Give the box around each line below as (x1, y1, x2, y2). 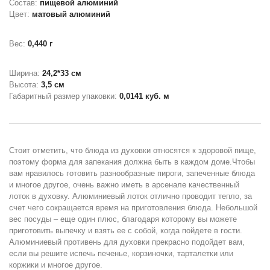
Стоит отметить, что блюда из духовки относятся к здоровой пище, (9, 146, 256, 155)
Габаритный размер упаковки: (9, 92, 119, 101)
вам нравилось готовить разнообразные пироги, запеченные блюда (9, 169, 255, 178)
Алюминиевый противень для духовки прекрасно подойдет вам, (9, 237, 245, 247)
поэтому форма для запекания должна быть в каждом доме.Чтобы (9, 157, 255, 167)
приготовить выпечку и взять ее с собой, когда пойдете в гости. (9, 226, 242, 236)
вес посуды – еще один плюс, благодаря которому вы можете (9, 215, 237, 224)
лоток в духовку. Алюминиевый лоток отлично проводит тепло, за (9, 192, 252, 201)
